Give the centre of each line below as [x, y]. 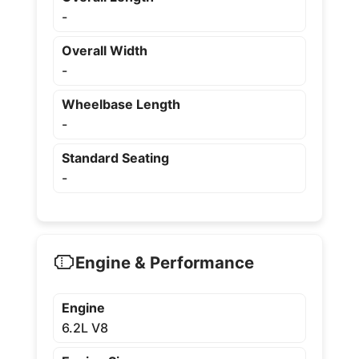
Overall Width [104, 50]
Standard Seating [115, 158]
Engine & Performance [164, 262]
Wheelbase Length [121, 104]
